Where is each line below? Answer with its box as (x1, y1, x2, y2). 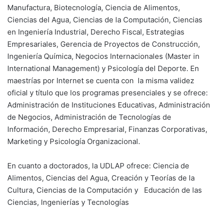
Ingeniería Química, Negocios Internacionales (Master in (7, 52, 200, 61)
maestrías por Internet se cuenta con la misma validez (7, 76, 194, 85)
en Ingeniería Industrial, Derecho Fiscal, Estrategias (7, 27, 184, 36)
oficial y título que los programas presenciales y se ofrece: (7, 88, 208, 97)
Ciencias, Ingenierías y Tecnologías (7, 198, 129, 207)
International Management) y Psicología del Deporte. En (7, 64, 199, 73)
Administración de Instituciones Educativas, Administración (7, 100, 210, 109)
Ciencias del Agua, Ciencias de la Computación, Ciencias (7, 15, 202, 24)
